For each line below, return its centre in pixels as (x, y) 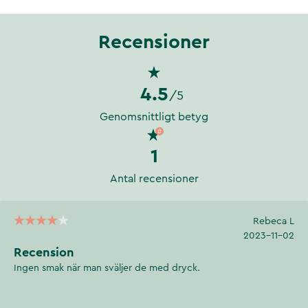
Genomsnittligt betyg (154, 117)
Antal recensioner (154, 178)
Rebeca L (274, 221)
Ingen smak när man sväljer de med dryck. (108, 268)
